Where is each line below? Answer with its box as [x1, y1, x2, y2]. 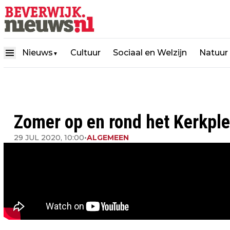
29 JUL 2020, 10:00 [14, 133, 84, 142]
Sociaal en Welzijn [113, 47, 187, 57]
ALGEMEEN [87, 133, 129, 142]
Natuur [199, 47, 228, 57]
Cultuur [70, 47, 101, 57]
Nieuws [22, 47, 53, 57]
